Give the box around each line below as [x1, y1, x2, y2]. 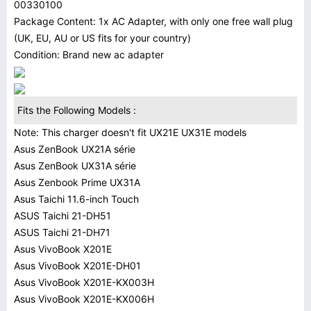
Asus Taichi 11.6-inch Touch [14, 193, 139, 205]
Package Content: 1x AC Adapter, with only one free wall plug [14, 15, 293, 27]
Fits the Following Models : [17, 104, 136, 116]
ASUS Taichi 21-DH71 [14, 226, 110, 238]
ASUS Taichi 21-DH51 [14, 210, 111, 221]
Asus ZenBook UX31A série [14, 160, 136, 171]
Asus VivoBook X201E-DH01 [14, 260, 141, 271]
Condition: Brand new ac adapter [14, 49, 164, 60]
